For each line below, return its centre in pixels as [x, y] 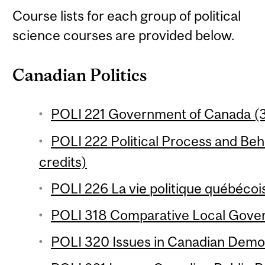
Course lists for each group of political [127, 16]
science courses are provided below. [124, 35]
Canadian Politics [80, 75]
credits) [63, 161]
